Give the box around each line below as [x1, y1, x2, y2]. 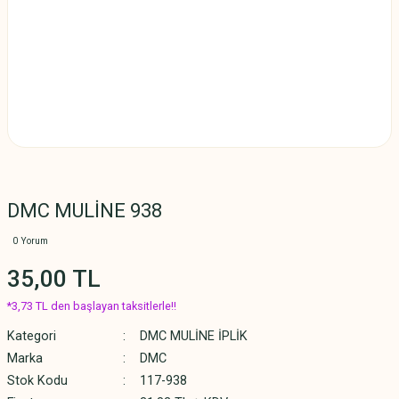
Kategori [7, 329, 56, 344]
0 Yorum [12, 236, 48, 246]
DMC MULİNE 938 [7, 199, 162, 222]
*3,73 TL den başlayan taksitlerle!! [7, 299, 176, 313]
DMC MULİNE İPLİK [139, 329, 248, 344]
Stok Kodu [7, 373, 68, 388]
